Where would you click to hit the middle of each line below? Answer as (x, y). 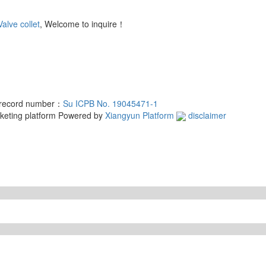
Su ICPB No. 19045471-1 (110, 103)
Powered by (82, 115)
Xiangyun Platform (140, 115)
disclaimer (207, 115)
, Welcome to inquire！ (83, 24)
